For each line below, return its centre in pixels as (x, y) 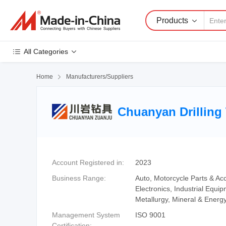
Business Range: (79, 178)
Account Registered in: (88, 162)
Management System (86, 215)
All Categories (46, 51)
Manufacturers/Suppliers (100, 77)
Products (172, 20)
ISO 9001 (150, 215)
